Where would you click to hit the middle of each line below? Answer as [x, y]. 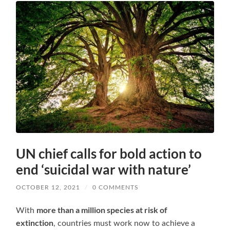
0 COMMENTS [116, 187]
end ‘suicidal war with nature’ [104, 169]
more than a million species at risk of [102, 209]
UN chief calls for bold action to [109, 153]
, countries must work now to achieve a [124, 223]
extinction [35, 222]
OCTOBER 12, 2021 [48, 187]
